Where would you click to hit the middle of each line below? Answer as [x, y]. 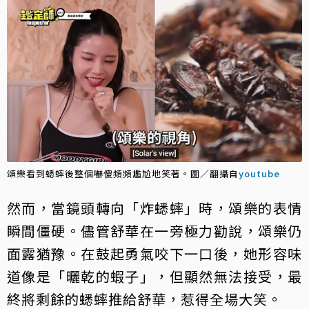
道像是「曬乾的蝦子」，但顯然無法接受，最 [154, 277]
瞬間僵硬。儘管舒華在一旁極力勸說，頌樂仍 [154, 231]
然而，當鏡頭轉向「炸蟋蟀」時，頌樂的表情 [154, 208]
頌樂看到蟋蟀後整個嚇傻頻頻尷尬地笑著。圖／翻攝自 [123, 174]
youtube [259, 174]
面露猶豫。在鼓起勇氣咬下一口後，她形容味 [154, 254]
